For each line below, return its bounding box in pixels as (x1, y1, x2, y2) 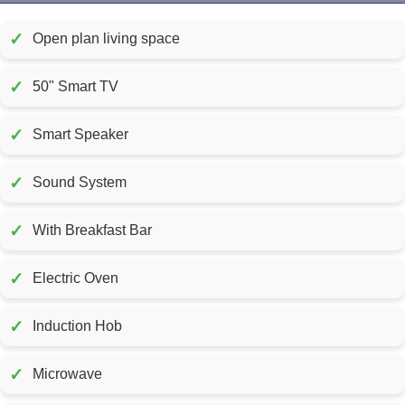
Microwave (33, 366, 102, 382)
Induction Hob (33, 318, 122, 334)
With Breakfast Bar (33, 222, 152, 239)
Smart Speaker (33, 127, 128, 143)
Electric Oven (33, 270, 118, 287)
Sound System (33, 174, 127, 191)
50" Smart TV (33, 79, 118, 95)
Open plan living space (33, 31, 180, 47)
